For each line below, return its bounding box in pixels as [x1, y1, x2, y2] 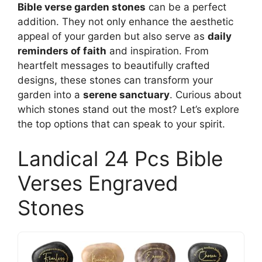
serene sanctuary [83, 88, 170, 101]
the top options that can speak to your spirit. [18, 118, 225, 130]
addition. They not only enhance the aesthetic [18, 15, 233, 27]
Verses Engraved [18, 171, 178, 195]
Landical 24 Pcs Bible [18, 146, 223, 171]
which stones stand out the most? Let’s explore [18, 103, 239, 115]
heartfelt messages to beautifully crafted [18, 59, 210, 71]
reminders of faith [18, 44, 106, 57]
